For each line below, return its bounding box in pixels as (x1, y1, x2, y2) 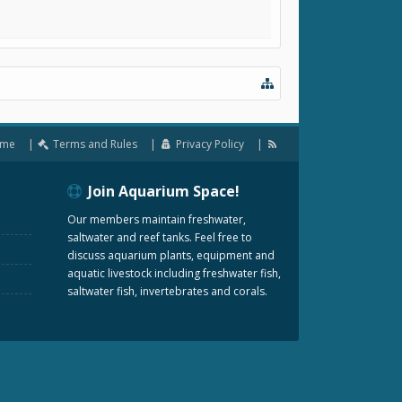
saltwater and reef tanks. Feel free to (67, 230, 252, 245)
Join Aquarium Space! (84, 181, 240, 201)
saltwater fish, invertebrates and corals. (67, 284, 267, 299)
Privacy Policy (175, 136, 244, 152)
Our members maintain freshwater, (67, 212, 246, 227)
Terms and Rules (53, 136, 138, 152)
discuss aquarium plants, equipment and (67, 248, 275, 263)
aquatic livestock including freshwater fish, (67, 266, 281, 281)
